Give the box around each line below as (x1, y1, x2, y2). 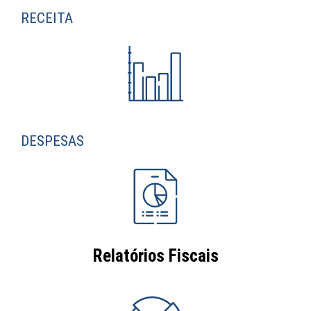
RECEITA (21, 10, 73, 27)
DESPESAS (21, 133, 84, 150)
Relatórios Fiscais (92, 246, 219, 267)
